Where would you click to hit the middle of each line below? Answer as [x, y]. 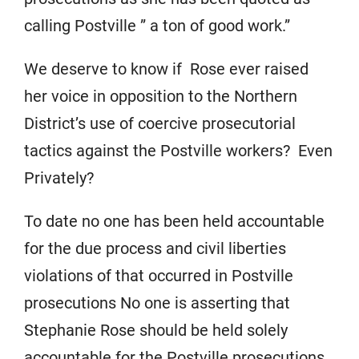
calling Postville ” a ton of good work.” [161, 26]
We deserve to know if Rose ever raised [166, 69]
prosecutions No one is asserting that [157, 303]
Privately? [59, 178]
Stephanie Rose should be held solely [156, 330]
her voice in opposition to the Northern [161, 96]
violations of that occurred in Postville [159, 276]
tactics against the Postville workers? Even [178, 151]
